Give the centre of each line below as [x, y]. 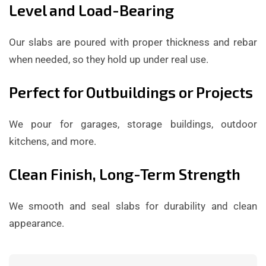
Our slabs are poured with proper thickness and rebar [133, 42]
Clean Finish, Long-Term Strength [125, 174]
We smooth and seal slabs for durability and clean [133, 206]
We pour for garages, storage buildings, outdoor [133, 124]
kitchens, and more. [53, 142]
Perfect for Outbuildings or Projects [131, 92]
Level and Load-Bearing [91, 10]
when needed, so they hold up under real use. [109, 60]
